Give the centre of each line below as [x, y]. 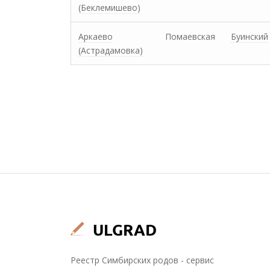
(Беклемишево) [109, 8]
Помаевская [190, 36]
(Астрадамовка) [111, 50]
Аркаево [96, 36]
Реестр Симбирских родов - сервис [142, 260]
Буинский [250, 36]
